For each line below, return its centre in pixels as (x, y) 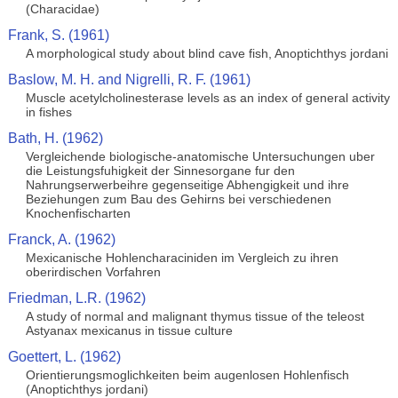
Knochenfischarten (78, 213)
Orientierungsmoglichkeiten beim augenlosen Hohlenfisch (187, 375)
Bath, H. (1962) (55, 138)
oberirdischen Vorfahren (93, 272)
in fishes (48, 112)
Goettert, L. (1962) (64, 357)
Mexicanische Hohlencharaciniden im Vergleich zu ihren (182, 258)
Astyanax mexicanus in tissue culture (129, 330)
